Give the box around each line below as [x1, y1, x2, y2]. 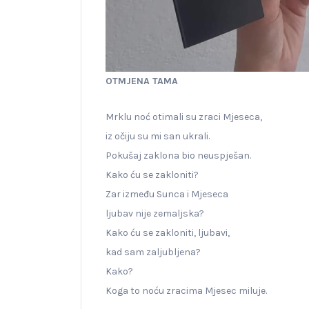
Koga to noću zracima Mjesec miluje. [106, 284, 267, 297]
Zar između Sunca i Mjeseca [106, 188, 228, 200]
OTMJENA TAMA [106, 74, 178, 87]
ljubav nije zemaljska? [106, 207, 204, 219]
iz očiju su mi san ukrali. [106, 130, 210, 142]
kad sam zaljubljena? [106, 246, 201, 258]
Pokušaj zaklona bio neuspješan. [106, 149, 251, 161]
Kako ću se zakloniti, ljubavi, [106, 226, 230, 239]
